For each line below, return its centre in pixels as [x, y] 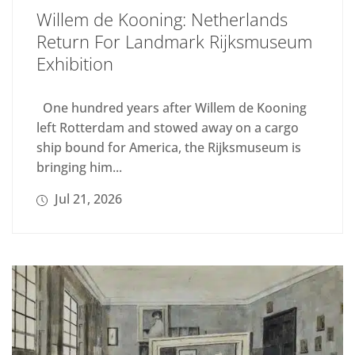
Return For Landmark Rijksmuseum [174, 41]
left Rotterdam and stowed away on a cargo [168, 127]
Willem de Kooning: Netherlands [162, 19]
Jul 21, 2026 [87, 198]
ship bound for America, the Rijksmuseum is [169, 147]
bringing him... [79, 167]
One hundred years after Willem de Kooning [172, 107]
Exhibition [75, 63]
